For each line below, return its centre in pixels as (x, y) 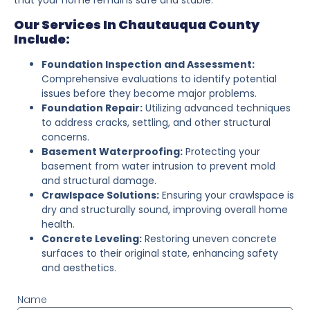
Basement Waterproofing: (112, 151)
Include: (42, 39)
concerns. (65, 137)
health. (58, 224)
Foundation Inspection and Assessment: (148, 64)
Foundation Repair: (92, 108)
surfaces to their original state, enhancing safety (160, 253)
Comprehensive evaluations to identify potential (159, 79)
